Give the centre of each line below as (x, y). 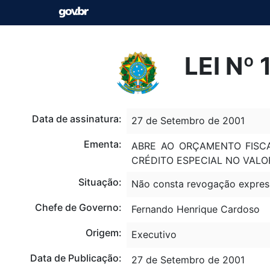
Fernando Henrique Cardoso (195, 209)
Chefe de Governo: (78, 207)
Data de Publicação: (76, 258)
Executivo (154, 234)
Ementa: (102, 144)
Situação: (100, 182)
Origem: (103, 232)
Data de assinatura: (77, 118)
